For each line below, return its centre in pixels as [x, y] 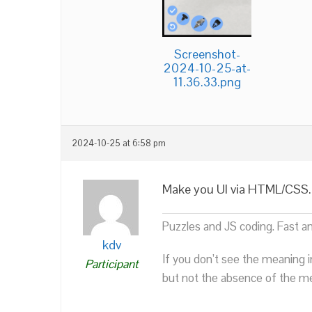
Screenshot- [207, 54]
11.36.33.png [207, 81]
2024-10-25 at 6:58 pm [119, 143]
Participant [112, 264]
